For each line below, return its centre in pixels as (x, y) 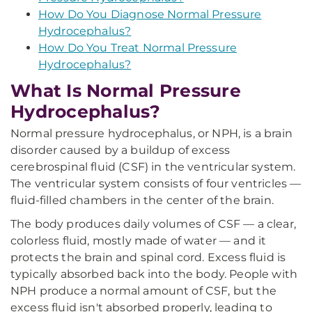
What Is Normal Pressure (126, 91)
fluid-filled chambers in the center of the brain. (142, 200)
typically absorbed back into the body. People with (154, 274)
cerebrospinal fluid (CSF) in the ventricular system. (153, 167)
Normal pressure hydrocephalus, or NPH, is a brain (151, 133)
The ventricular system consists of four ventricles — (156, 184)
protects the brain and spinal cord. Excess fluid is (148, 257)
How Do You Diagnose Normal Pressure (150, 14)
